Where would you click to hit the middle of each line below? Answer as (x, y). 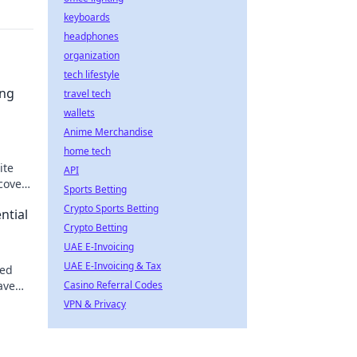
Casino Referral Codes (113, 285)
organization (92, 55)
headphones (91, 36)
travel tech (87, 94)
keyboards (87, 17)
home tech (87, 151)
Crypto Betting (96, 228)
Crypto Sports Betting (111, 208)
